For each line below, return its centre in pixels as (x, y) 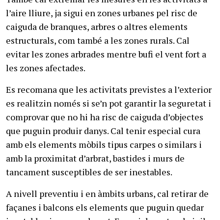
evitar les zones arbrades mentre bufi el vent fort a (106, 54)
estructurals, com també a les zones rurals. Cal (98, 40)
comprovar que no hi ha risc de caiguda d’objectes (105, 117)
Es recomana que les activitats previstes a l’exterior (109, 89)
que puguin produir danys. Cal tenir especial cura (103, 131)
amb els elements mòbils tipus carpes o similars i (104, 144)
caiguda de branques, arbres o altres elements (97, 27)
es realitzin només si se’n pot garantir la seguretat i (109, 103)
